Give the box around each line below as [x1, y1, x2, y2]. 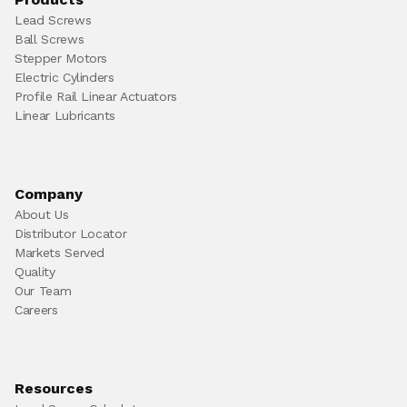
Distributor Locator [15, 226, 127, 241]
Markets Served [15, 245, 105, 260]
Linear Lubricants [15, 108, 116, 123]
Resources [15, 380, 93, 397]
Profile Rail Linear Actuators [15, 89, 177, 104]
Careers [15, 303, 58, 317]
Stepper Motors [15, 51, 108, 65]
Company [15, 185, 83, 203]
